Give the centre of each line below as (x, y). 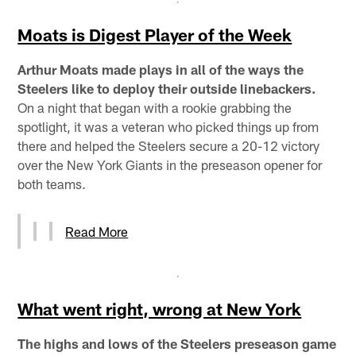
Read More (97, 231)
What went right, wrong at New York (160, 308)
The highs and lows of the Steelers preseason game (177, 343)
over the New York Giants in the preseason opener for (170, 164)
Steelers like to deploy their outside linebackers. (167, 88)
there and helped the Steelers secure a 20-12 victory (169, 145)
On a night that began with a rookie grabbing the (155, 107)
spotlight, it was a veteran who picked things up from (168, 126)
